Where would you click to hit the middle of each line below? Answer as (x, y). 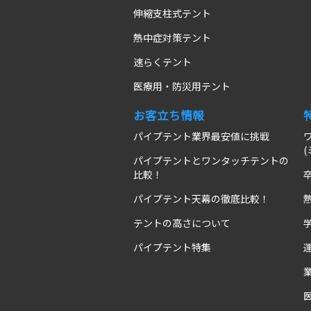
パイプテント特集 (172, 247)
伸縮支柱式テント (172, 13)
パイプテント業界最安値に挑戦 (201, 136)
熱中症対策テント (172, 37)
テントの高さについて (182, 223)
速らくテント (162, 61)
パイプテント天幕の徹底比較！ (201, 199)
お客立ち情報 (169, 115)
